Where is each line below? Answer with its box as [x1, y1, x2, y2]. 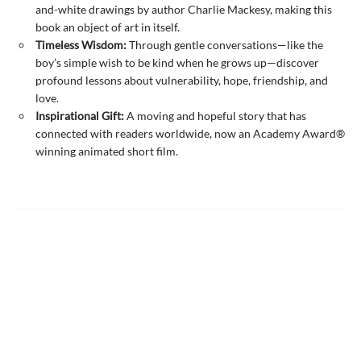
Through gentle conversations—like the [127, 38, 323, 52]
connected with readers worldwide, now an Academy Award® [35, 127, 345, 141]
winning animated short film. [35, 144, 178, 159]
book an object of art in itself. [35, 20, 180, 35]
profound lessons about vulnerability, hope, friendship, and [35, 73, 328, 88]
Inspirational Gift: [35, 109, 124, 123]
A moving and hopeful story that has [124, 109, 306, 123]
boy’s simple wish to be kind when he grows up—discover [35, 56, 319, 70]
